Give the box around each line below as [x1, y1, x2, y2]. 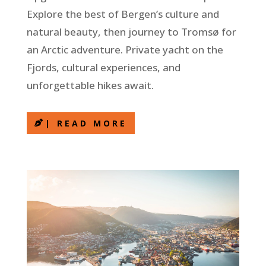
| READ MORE [45, 118, 127, 129]
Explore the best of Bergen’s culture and [26, 7, 219, 21]
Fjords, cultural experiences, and [26, 61, 180, 75]
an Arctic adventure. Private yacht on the [26, 43, 223, 57]
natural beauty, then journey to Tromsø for [26, 25, 236, 39]
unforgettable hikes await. [26, 78, 154, 93]
